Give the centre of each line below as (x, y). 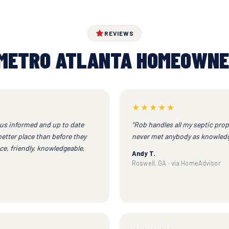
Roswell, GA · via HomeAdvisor (176, 163)
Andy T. (144, 153)
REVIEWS (119, 33)
